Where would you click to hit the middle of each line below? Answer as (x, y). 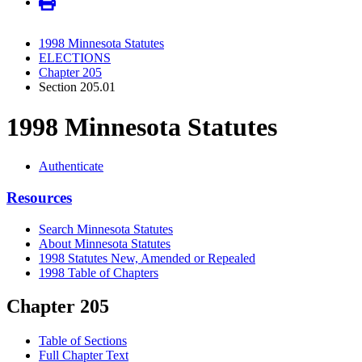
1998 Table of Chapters (99, 272)
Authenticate (71, 166)
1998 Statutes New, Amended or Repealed (147, 258)
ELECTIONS (75, 58)
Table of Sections (83, 341)
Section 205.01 (77, 87)
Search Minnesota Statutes (106, 229)
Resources (39, 197)
